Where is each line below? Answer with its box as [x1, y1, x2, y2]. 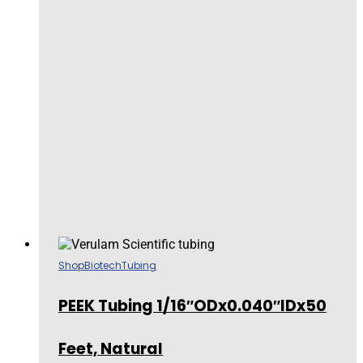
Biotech [84, 258, 122, 272]
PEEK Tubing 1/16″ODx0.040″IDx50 [58, 294, 327, 317]
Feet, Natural [58, 337, 163, 360]
